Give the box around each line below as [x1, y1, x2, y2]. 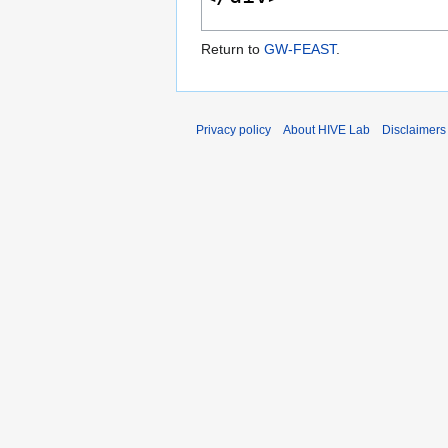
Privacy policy [196, 123, 271, 138]
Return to [201, 41, 264, 58]
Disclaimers [382, 123, 446, 138]
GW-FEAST [264, 41, 336, 58]
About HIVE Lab [283, 123, 370, 138]
